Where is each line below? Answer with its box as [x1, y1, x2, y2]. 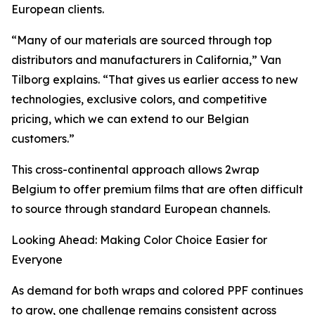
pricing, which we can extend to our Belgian [11, 112, 249, 127]
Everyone [11, 252, 63, 267]
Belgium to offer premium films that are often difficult [11, 182, 303, 197]
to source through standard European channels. [11, 202, 270, 217]
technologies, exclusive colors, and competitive [11, 92, 267, 107]
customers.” [11, 131, 75, 146]
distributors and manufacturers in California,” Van [11, 53, 281, 67]
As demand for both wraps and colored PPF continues [11, 283, 303, 298]
